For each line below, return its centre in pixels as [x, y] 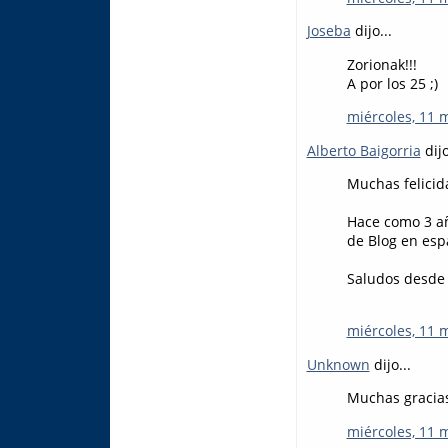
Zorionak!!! [381, 64]
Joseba [328, 31]
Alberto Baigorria [363, 150]
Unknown [338, 364]
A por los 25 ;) [392, 83]
